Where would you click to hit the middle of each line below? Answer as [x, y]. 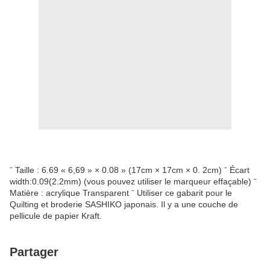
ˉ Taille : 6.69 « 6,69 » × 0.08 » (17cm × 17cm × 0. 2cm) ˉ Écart [130, 170]
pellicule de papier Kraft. [56, 216]
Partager [34, 252]
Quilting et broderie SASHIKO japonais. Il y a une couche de [124, 205]
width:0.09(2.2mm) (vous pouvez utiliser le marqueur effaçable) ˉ [133, 182]
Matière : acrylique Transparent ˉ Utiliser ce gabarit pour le [121, 193]
